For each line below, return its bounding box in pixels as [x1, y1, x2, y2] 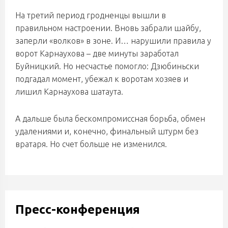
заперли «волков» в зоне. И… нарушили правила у [15, 36, 211, 45]
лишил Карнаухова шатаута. [15, 87, 123, 96]
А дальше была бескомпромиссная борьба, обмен [15, 114, 205, 123]
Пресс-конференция [15, 203, 140, 216]
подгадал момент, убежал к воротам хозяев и [15, 74, 188, 83]
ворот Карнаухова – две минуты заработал [15, 49, 179, 58]
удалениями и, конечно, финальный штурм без [15, 127, 198, 136]
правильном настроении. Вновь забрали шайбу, [15, 23, 201, 33]
